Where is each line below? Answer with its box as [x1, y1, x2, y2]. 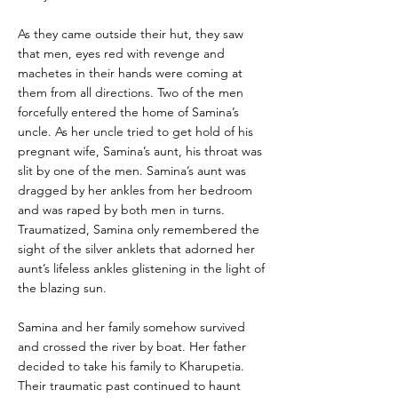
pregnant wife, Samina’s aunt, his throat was [18, 143, 262, 159]
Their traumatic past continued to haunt [18, 378, 241, 394]
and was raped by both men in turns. [18, 202, 225, 218]
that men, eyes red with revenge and [18, 45, 225, 61]
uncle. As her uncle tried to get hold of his [18, 123, 253, 139]
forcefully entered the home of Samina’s [18, 104, 239, 120]
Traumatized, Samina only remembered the [18, 221, 259, 237]
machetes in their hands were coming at [18, 65, 243, 81]
